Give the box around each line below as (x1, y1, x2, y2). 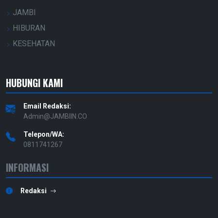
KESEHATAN (11, 39, 55, 49)
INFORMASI (6, 160, 49, 175)
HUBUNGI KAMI (6, 75, 63, 91)
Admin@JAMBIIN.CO (23, 112, 87, 121)
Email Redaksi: (23, 102, 71, 110)
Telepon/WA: (23, 130, 64, 139)
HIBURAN (11, 23, 45, 33)
